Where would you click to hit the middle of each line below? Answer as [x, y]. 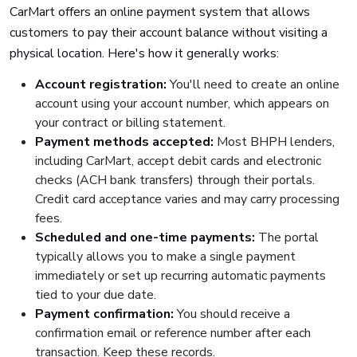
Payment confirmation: [104, 314]
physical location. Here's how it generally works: [144, 53]
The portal [287, 237]
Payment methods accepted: [124, 142]
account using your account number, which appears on [182, 104]
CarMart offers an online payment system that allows [160, 12]
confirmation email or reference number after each [173, 333]
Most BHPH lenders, [274, 142]
